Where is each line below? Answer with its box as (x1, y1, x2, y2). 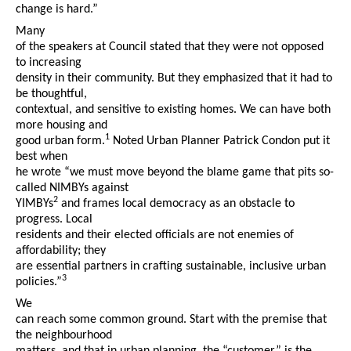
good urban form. (16, 135, 105, 148)
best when (16, 150, 67, 164)
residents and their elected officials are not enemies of (16, 229, 294, 242)
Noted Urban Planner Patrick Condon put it (113, 135, 330, 148)
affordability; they (16, 244, 106, 258)
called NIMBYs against (16, 182, 128, 195)
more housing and (16, 119, 107, 132)
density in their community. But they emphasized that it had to (16, 72, 332, 85)
